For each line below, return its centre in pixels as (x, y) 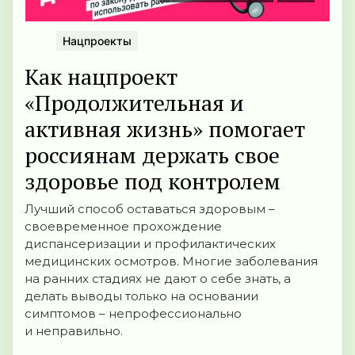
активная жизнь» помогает (165, 129)
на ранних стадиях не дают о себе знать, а (158, 279)
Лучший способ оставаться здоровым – (150, 209)
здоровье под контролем (153, 181)
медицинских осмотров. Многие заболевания (171, 261)
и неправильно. (74, 331)
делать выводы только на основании (141, 296)
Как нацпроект (101, 77)
